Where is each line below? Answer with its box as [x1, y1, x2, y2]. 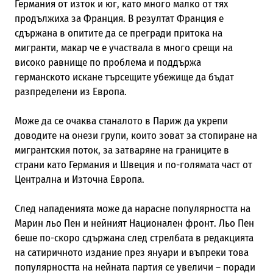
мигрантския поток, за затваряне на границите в [14, 143, 229, 157]
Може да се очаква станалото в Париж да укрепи [14, 114, 228, 127]
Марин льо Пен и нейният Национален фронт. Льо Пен [14, 216, 254, 230]
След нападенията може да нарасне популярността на [14, 202, 250, 215]
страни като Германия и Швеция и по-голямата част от [14, 158, 252, 171]
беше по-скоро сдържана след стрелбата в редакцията [14, 231, 253, 244]
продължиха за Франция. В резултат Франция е [14, 12, 224, 25]
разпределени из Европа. [14, 85, 127, 98]
